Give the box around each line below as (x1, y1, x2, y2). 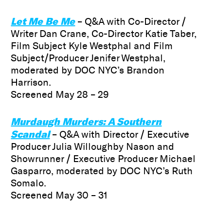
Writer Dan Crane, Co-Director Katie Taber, (11, 28, 197, 40)
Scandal (11, 128, 50, 141)
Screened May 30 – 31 (11, 189, 108, 201)
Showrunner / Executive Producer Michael (11, 153, 196, 165)
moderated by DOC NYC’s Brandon (11, 64, 165, 76)
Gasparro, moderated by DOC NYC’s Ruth (11, 165, 193, 177)
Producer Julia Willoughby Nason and (11, 141, 175, 153)
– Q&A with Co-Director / (75, 16, 186, 28)
